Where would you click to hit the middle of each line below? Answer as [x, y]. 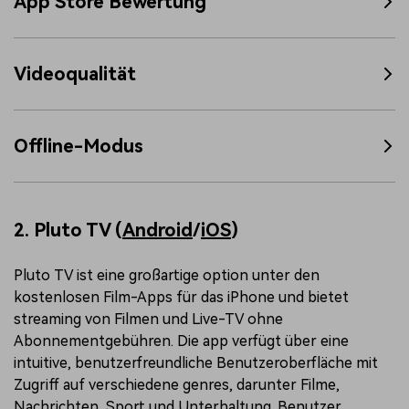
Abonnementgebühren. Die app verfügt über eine [181, 341]
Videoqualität [75, 74]
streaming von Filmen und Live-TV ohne [148, 320]
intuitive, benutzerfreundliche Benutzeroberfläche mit [196, 363]
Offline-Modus [79, 147]
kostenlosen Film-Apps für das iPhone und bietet [181, 298]
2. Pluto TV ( [68, 231]
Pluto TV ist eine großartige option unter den [167, 276]
